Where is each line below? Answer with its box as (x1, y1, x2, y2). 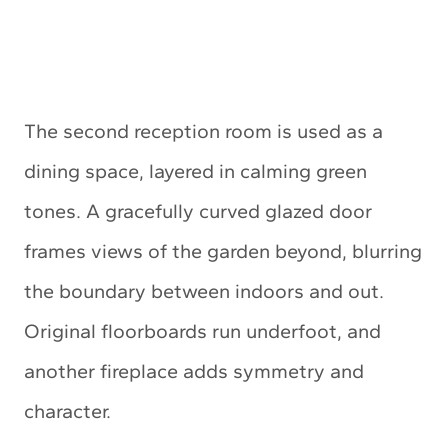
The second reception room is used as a (24, 118, 383, 143)
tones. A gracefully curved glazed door (24, 198, 372, 223)
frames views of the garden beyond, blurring (24, 238, 422, 263)
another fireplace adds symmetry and (24, 358, 364, 383)
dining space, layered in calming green (24, 158, 367, 183)
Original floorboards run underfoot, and (24, 318, 381, 343)
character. (24, 398, 111, 423)
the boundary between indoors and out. (24, 278, 384, 303)
